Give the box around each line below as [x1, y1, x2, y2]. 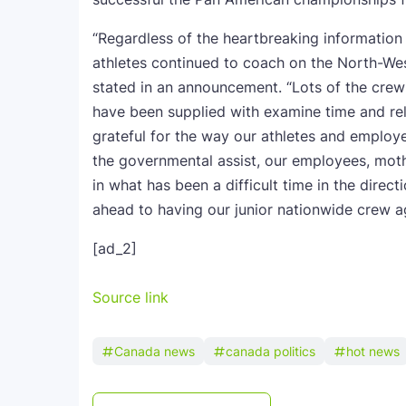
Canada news [114, 343, 195, 359]
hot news [346, 343, 400, 359]
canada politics [226, 343, 315, 359]
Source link [92, 288, 169, 306]
